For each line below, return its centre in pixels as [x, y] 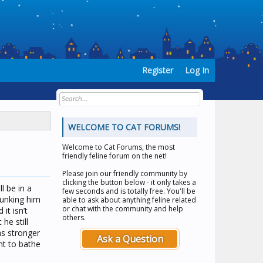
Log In [197, 70]
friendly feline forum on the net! [114, 156]
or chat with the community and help [123, 209]
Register [158, 70]
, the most [159, 147]
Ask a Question [130, 239]
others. [74, 218]
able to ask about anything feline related [129, 200]
